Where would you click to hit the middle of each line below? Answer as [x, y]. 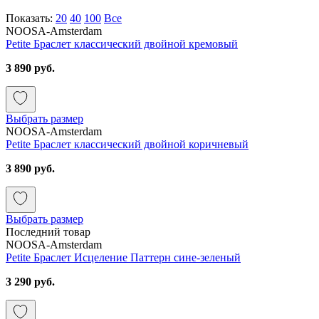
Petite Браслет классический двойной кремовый [122, 43]
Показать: [31, 18]
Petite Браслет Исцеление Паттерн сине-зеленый [123, 257]
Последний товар [48, 231]
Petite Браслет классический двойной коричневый [127, 144]
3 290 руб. [30, 281]
